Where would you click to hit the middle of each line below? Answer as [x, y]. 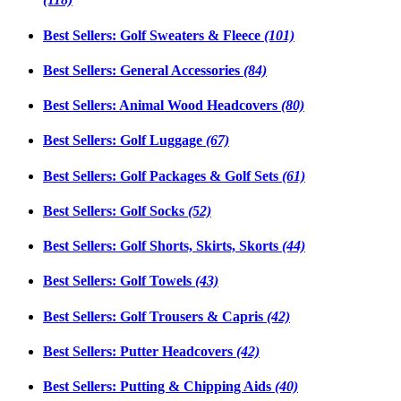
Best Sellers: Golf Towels [119, 281]
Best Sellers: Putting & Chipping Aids [159, 387]
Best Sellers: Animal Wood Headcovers [162, 106]
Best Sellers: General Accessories [143, 70]
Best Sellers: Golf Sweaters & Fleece [154, 35]
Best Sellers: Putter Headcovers [140, 351]
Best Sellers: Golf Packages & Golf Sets [162, 175]
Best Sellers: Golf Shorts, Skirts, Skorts [162, 246]
